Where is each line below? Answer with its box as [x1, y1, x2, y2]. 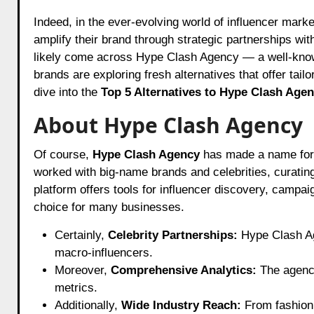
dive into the [33, 85, 101, 99]
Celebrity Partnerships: [107, 228, 238, 242]
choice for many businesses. [33, 200, 184, 214]
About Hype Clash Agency [33, 110, 303, 139]
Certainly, [54, 228, 108, 242]
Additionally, [54, 298, 121, 312]
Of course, [33, 147, 93, 161]
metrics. [54, 280, 97, 294]
